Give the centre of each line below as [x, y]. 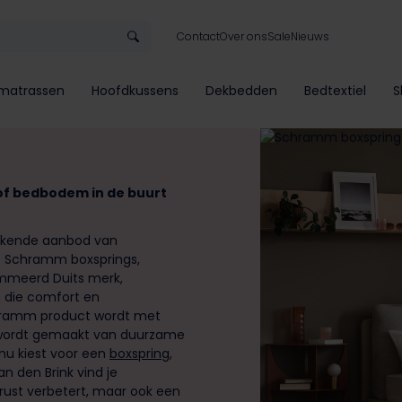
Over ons [244, 36]
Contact [198, 36]
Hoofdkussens [135, 91]
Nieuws [310, 36]
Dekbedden [241, 91]
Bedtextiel [335, 91]
